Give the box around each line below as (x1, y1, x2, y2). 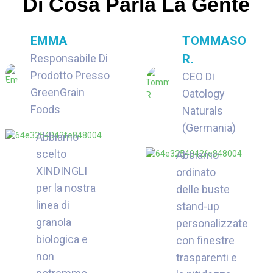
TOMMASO (182, 34, 247, 49)
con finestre (175, 234, 235, 247)
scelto (35, 147, 66, 161)
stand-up (175, 200, 219, 213)
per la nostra (35, 182, 96, 195)
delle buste (175, 183, 230, 196)
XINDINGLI (35, 165, 87, 178)
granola (35, 216, 71, 229)
